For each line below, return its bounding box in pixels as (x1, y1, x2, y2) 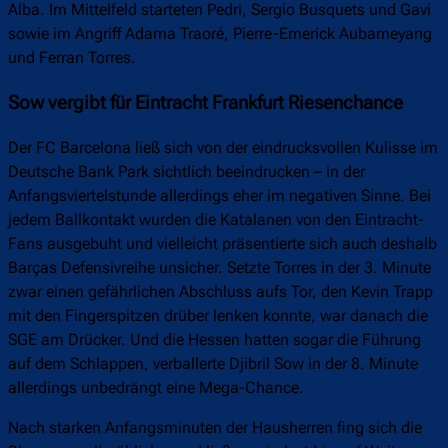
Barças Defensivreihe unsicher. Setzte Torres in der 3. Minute (8, 258, 431, 278)
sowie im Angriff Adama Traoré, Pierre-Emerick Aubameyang (8, 24, 432, 44)
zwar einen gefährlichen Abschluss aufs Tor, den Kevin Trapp (8, 282, 433, 302)
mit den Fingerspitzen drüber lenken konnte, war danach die (8, 306, 428, 326)
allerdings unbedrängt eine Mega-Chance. (8, 378, 304, 398)
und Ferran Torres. (8, 48, 136, 68)
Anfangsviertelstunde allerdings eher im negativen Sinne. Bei (8, 186, 431, 206)
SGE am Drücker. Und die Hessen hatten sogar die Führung (8, 330, 421, 350)
